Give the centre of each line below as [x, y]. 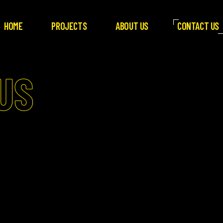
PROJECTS [69, 26]
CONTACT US [198, 26]
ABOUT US [132, 26]
